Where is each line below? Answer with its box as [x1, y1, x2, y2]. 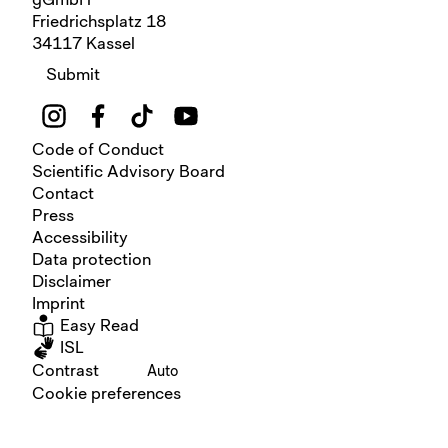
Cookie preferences [32, 382, 181, 403]
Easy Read [56, 314, 139, 335]
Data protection [32, 248, 151, 269]
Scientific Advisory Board [32, 160, 225, 181]
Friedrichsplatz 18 [32, 10, 166, 31]
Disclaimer [32, 270, 111, 291]
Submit [46, 63, 100, 84]
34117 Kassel [32, 32, 135, 53]
